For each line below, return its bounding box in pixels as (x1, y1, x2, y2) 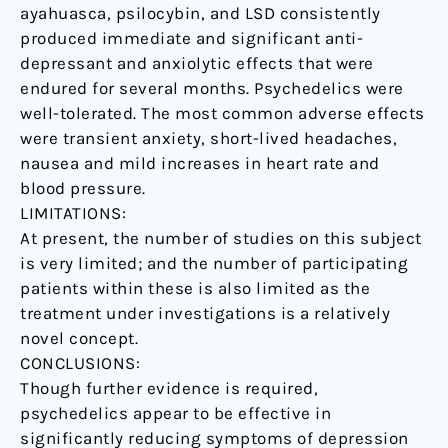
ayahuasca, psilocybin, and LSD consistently (20, 3, 381, 24)
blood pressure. (20, 178, 146, 199)
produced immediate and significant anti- (20, 28, 363, 49)
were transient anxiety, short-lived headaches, (20, 128, 397, 149)
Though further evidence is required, (20, 378, 318, 399)
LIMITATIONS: (20, 203, 126, 224)
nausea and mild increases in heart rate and (20, 153, 380, 174)
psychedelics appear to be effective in (20, 403, 331, 424)
